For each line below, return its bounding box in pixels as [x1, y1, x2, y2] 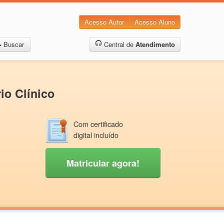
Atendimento [135, 39, 175, 49]
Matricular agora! [66, 156, 139, 169]
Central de [101, 39, 135, 49]
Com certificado [73, 119, 123, 129]
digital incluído [73, 130, 118, 140]
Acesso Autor [84, 17, 124, 26]
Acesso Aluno [134, 17, 175, 26]
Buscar [3, 39, 24, 49]
